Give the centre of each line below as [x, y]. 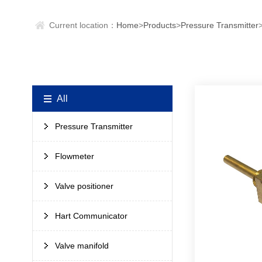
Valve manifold [82, 246]
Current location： [82, 25]
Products [160, 25]
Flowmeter [75, 156]
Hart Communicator [92, 216]
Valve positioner [85, 186]
